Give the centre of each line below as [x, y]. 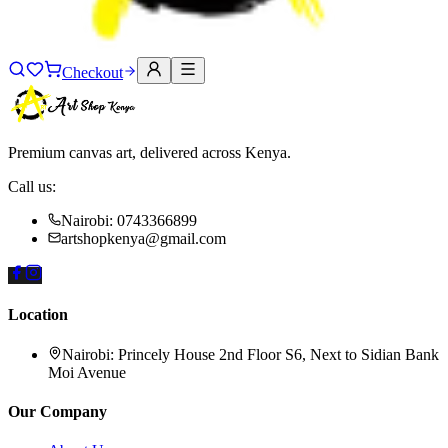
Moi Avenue [87, 372]
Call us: [32, 186]
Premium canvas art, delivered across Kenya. [149, 152]
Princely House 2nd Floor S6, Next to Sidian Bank [278, 354]
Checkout [92, 72]
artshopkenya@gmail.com [143, 238]
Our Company [57, 411]
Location [38, 315]
